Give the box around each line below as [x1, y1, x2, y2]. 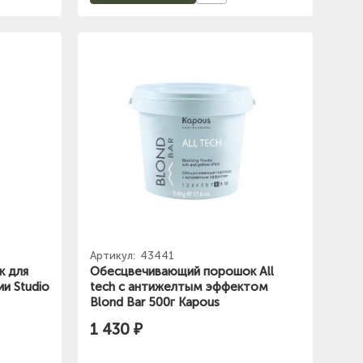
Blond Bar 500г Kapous [90, 294, 220, 310]
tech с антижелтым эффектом [90, 279, 268, 294]
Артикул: [90, 249, 138, 262]
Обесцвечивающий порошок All [90, 263, 274, 279]
